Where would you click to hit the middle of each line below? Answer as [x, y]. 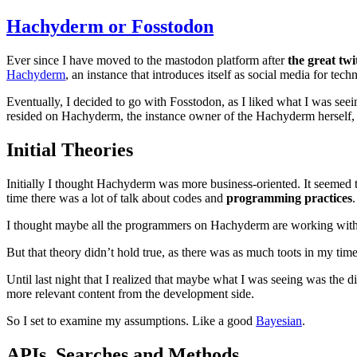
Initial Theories [70, 149]
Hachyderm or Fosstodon [110, 26]
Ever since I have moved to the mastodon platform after [147, 60]
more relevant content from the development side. [130, 293]
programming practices [289, 198]
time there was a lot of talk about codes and [116, 198]
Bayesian [279, 320]
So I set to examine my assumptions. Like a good [131, 320]
